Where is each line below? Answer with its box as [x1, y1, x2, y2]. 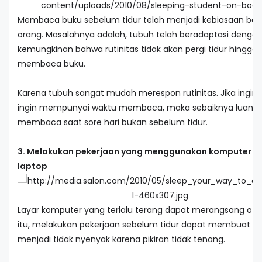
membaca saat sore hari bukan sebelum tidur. [18, 116, 208, 128]
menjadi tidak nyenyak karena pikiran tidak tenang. [18, 233, 225, 245]
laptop [18, 160, 47, 172]
